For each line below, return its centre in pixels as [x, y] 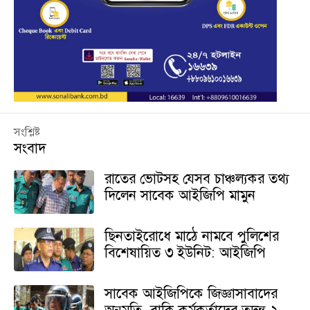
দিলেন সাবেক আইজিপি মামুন [180, 195]
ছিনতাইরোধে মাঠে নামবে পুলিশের [191, 236]
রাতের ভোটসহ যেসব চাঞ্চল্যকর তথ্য [197, 179]
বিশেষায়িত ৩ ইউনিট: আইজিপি [185, 253]
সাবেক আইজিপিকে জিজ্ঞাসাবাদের [191, 294]
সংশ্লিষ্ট [27, 132]
